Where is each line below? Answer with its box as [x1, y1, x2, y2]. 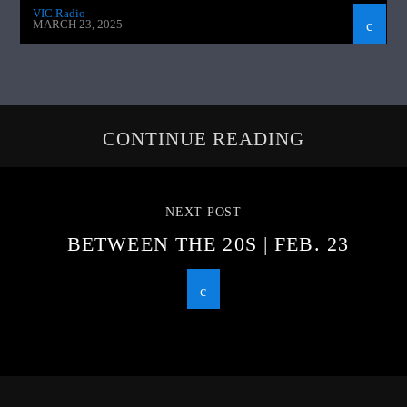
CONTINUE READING [102, 128, 305, 150]
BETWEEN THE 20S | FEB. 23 [67, 232, 349, 255]
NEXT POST [165, 204, 242, 219]
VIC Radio [33, 5, 86, 20]
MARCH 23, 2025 [33, 17, 124, 32]
